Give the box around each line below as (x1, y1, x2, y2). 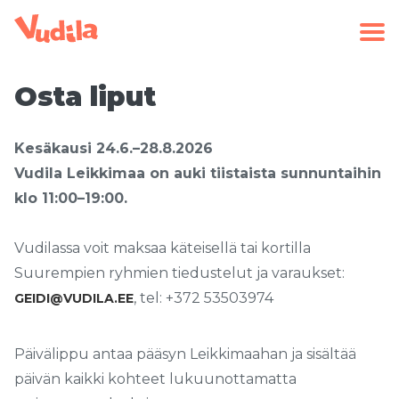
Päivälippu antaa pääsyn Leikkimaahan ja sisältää (14, 346, 356, 362)
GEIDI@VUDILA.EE (14, 290, 134, 306)
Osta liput (14, 80, 156, 113)
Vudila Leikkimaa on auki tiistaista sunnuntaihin (14, 165, 381, 182)
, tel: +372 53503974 (134, 289, 273, 306)
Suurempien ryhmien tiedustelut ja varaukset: (14, 265, 345, 281)
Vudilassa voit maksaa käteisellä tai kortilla (14, 240, 311, 256)
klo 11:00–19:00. (14, 190, 127, 207)
